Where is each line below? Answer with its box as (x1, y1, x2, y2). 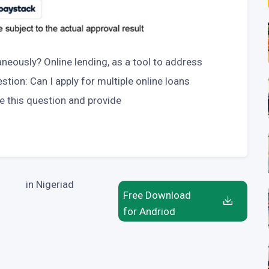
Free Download (122, 189, 191, 201)
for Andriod (122, 205, 175, 217)
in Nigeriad (26, 178, 74, 190)
